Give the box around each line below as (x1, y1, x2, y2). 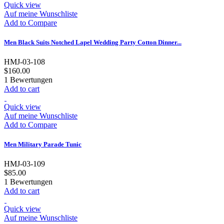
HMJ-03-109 (4, 159, 45, 168)
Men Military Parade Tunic (4, 140, 81, 148)
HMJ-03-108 (4, 57, 45, 66)
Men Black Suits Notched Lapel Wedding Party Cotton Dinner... (4, 38, 181, 46)
